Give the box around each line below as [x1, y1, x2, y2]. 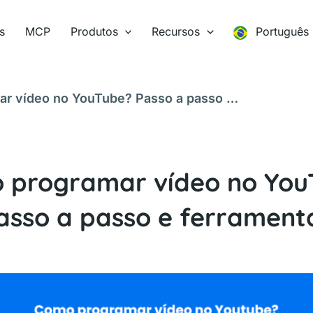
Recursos [152, 24, 201, 38]
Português [256, 24, 310, 38]
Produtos [70, 24, 118, 38]
